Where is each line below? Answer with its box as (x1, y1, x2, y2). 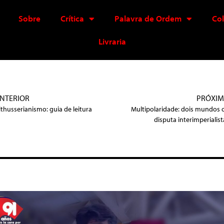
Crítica (60, 13, 84, 23)
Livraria (98, 36, 126, 46)
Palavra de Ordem (114, 13, 181, 23)
